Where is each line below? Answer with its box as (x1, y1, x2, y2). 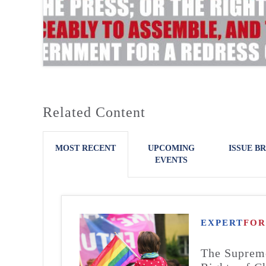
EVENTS (154, 155, 188, 164)
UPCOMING (147, 143, 195, 153)
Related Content (43, 104, 145, 120)
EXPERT (201, 217, 244, 227)
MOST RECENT (55, 143, 116, 153)
